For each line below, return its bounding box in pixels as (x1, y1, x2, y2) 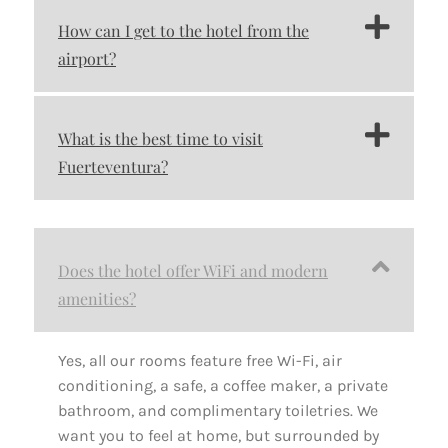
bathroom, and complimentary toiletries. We (58, 401, 378, 421)
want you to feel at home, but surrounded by (58, 426, 379, 446)
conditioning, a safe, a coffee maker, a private (58, 376, 388, 396)
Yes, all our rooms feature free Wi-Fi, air (58, 351, 342, 371)
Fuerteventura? (58, 156, 168, 178)
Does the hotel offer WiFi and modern (58, 260, 328, 282)
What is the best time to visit (58, 128, 263, 150)
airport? (58, 48, 116, 70)
